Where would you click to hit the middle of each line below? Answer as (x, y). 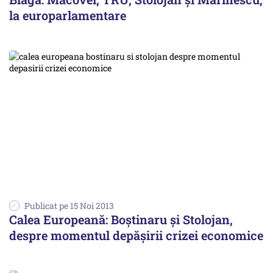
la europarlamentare (68, 15)
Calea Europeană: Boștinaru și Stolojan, (121, 220)
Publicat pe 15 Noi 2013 (69, 206)
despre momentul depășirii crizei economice (136, 236)
